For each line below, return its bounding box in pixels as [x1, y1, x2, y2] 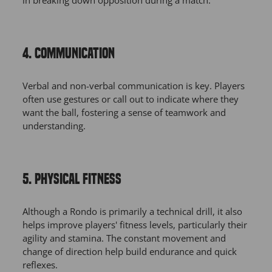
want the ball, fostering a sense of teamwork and [22, 106, 226, 119]
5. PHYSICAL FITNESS [22, 171, 121, 188]
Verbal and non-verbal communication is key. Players [22, 80, 245, 92]
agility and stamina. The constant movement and [22, 232, 226, 245]
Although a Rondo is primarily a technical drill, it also [22, 205, 242, 218]
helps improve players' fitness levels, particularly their [22, 219, 247, 231]
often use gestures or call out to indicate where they [22, 93, 239, 106]
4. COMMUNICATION [22, 45, 115, 63]
